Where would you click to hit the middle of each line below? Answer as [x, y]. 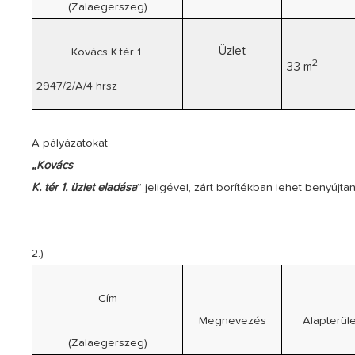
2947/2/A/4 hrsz [76, 86]
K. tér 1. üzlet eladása [85, 187]
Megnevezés [232, 321]
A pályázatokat [70, 143]
